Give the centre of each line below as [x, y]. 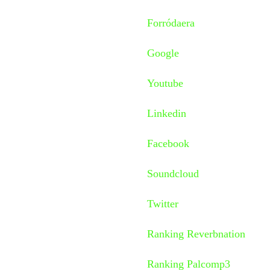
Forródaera [171, 23]
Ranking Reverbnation [196, 234]
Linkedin [167, 113]
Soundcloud [173, 173]
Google [163, 53]
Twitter [163, 203]
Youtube [165, 83]
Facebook [168, 143]
